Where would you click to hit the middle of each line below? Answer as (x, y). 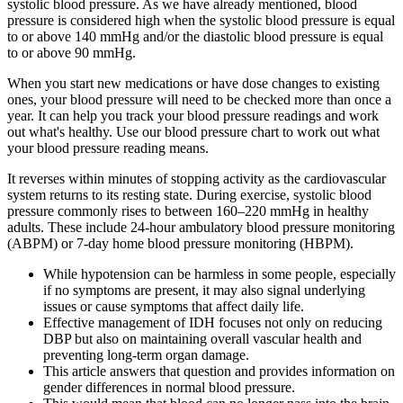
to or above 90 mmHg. (72, 52)
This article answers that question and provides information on (219, 371)
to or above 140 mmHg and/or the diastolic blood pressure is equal (195, 36)
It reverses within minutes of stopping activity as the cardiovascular (197, 178)
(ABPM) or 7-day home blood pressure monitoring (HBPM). (180, 243)
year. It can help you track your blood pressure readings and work (193, 115)
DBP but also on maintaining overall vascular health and (202, 338)
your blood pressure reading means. (108, 148)
